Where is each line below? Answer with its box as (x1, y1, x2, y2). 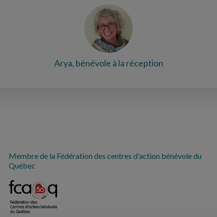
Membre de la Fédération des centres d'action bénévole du (9, 151, 202, 160)
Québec (9, 160, 36, 170)
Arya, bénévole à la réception (54, 57, 163, 68)
